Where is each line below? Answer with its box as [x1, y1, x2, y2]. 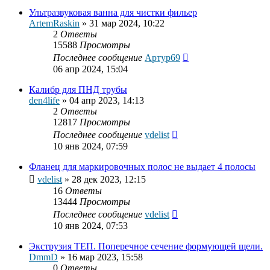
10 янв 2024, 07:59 [53, 141, 128, 152]
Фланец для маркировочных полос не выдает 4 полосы [29, 162, 256, 172]
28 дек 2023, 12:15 [72, 174, 146, 185]
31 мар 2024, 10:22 [89, 18, 165, 29]
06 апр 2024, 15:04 [53, 64, 128, 75]
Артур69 [145, 52, 180, 63]
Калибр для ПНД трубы [29, 84, 127, 95]
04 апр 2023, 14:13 [69, 95, 144, 106]
